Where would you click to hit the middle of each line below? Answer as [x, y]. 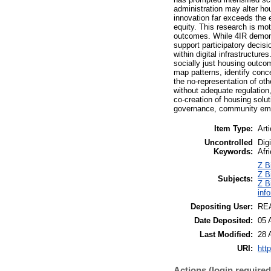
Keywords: [233, 151]
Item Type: [233, 128]
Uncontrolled [229, 142]
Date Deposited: [224, 220]
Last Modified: [226, 234]
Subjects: [235, 178]
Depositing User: [222, 206]
